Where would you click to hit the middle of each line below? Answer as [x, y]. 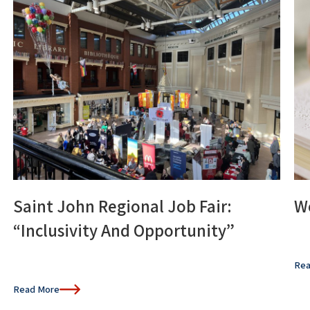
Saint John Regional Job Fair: [122, 206]
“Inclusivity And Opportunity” [124, 230]
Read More [36, 289]
